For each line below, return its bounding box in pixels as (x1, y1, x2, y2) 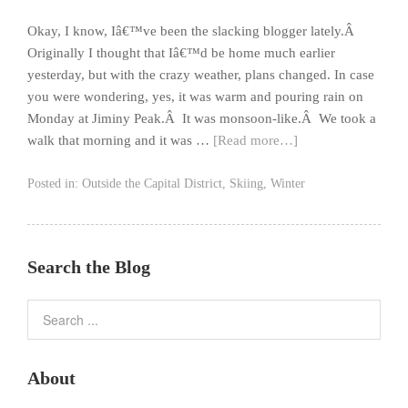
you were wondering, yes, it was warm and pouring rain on (27, 89, 363, 105)
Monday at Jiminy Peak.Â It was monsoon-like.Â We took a (27, 111, 376, 127)
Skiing (229, 177, 263, 191)
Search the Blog (27, 257, 150, 278)
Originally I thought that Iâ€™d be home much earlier (27, 46, 335, 61)
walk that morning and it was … (27, 133, 213, 148)
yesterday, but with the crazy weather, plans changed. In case (27, 67, 374, 83)
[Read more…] (213, 133, 298, 148)
